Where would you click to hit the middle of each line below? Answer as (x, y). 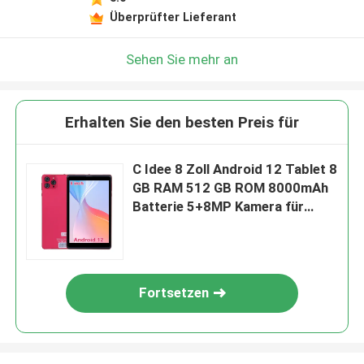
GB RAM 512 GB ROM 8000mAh (231, 188)
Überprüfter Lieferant (173, 17)
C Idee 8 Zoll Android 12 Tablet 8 (235, 169)
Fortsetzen (174, 293)
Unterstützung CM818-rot (215, 244)
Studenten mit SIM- (194, 225)
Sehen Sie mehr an (182, 59)
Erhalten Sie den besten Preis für (182, 123)
